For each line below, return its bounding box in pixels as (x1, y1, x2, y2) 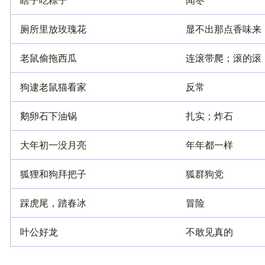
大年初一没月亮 (20, 137, 86, 151)
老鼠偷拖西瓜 (20, 50, 77, 64)
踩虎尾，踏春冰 (20, 195, 86, 209)
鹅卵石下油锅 (20, 108, 77, 122)
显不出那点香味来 (186, 21, 261, 35)
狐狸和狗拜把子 (20, 166, 86, 180)
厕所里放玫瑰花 (20, 21, 86, 35)
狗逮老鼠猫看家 (20, 79, 86, 93)
